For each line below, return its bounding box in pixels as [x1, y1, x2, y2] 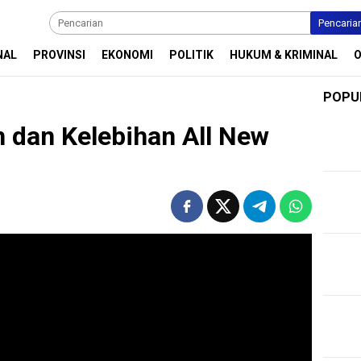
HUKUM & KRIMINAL [230, 48, 338, 61]
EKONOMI [102, 48, 153, 61]
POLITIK [169, 48, 214, 61]
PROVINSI [33, 48, 85, 61]
